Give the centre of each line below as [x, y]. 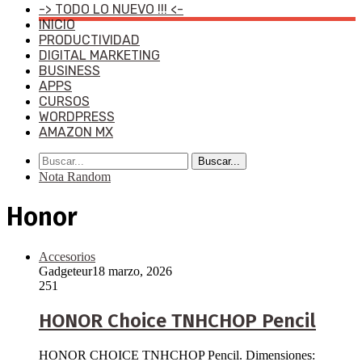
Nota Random [75, 177]
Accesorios [67, 256]
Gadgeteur [65, 271]
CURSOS [64, 101]
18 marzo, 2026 [132, 271]
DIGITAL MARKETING [99, 55]
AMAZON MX [76, 132]
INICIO [57, 25]
